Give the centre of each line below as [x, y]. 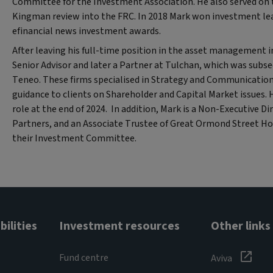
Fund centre [84, 257]
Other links [240, 226]
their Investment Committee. [76, 138]
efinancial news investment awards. [87, 31]
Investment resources [120, 226]
